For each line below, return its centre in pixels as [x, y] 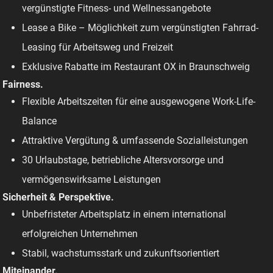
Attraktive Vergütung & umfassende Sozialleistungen [135, 140]
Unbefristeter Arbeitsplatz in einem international [124, 214]
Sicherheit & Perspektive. [58, 197]
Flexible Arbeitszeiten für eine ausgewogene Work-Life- [139, 101]
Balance [40, 121]
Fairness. [23, 84]
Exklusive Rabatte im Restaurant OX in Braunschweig [136, 66]
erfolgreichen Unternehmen [80, 233]
